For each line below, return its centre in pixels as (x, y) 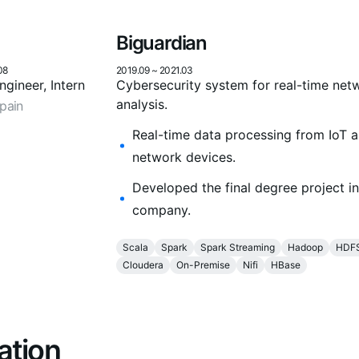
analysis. (142, 105)
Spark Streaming (238, 248)
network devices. (184, 157)
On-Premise (203, 265)
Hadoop (305, 248)
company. (161, 210)
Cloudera (143, 265)
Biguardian (161, 43)
